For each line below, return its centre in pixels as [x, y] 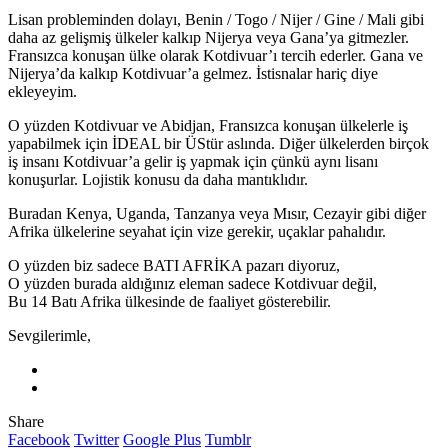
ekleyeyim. [42, 91]
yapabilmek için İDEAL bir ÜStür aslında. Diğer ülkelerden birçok [218, 143]
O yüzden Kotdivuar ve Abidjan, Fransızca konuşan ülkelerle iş [208, 125]
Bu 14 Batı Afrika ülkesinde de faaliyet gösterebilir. [169, 301]
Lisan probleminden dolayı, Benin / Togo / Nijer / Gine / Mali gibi [216, 19]
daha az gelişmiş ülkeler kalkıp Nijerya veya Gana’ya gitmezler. [208, 37]
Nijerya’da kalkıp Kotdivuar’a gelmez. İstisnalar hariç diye [193, 73]
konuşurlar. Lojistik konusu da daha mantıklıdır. [158, 179]
